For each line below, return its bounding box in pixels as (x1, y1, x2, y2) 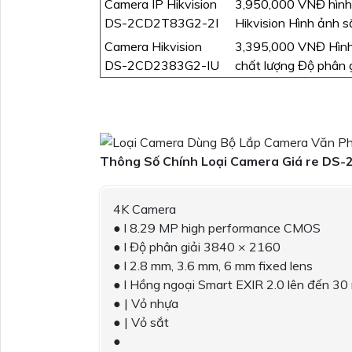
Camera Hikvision (104, 38, 202, 54)
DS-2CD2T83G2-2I (104, 15, 218, 31)
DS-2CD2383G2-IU (104, 57, 219, 73)
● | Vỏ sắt (113, 313, 169, 330)
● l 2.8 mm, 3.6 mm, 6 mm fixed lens (113, 257, 313, 273)
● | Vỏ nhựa (113, 295, 178, 311)
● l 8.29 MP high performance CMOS (113, 219, 321, 236)
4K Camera (113, 200, 176, 217)
